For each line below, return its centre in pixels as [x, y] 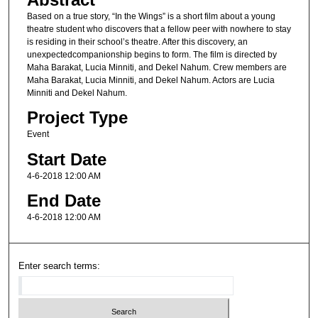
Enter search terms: [60, 266]
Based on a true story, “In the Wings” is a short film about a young [151, 16]
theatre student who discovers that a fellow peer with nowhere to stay [159, 29]
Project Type [77, 118]
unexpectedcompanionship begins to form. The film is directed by [152, 54]
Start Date [66, 159]
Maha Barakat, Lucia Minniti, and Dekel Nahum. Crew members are [157, 67]
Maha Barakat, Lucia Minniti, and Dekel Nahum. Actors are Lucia [150, 80]
